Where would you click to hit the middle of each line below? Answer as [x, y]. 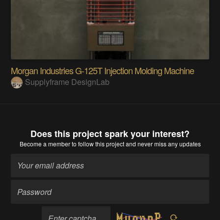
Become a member [45, 143]
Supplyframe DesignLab [68, 82]
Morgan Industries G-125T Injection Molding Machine [103, 70]
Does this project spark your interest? [110, 133]
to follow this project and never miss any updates [135, 143]
